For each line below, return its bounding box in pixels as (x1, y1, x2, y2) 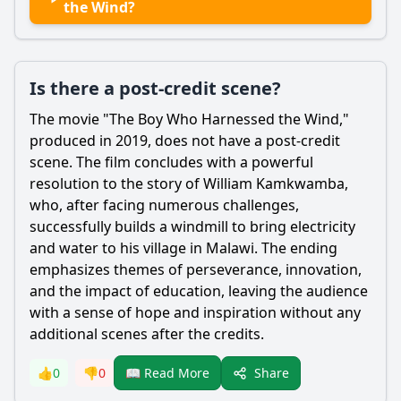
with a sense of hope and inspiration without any (30, 303, 361, 322)
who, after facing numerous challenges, (30, 195, 299, 215)
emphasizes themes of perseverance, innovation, (30, 260, 362, 279)
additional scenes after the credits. (30, 324, 264, 344)
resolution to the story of (30, 174, 203, 193)
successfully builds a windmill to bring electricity (30, 217, 355, 236)
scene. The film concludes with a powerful (30, 152, 313, 172)
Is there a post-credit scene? (30, 76, 281, 100)
